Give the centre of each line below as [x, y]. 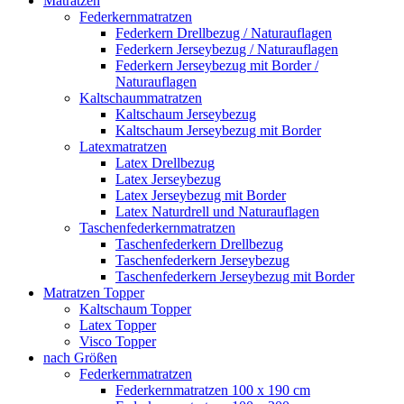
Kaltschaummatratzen [141, 97]
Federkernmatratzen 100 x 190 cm [213, 390]
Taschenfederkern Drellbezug [199, 243]
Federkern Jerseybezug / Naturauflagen [227, 49]
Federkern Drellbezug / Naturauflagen [224, 32]
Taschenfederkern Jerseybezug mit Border [235, 276]
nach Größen [80, 357]
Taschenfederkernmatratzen [157, 227]
